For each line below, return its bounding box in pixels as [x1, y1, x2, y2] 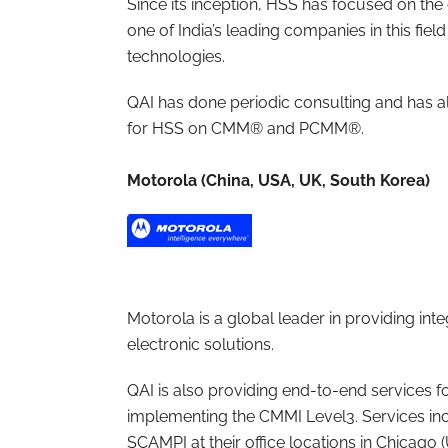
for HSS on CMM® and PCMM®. [127, 119, 364, 138]
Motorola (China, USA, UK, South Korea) [127, 171, 430, 190]
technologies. [127, 47, 225, 66]
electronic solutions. [127, 335, 274, 354]
